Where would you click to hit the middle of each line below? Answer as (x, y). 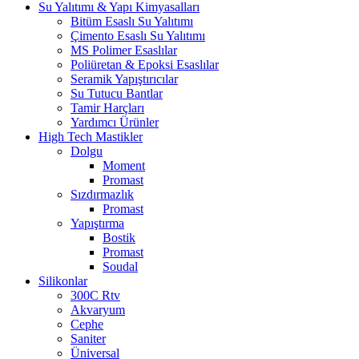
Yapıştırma (97, 223)
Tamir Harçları (107, 107)
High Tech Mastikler (91, 136)
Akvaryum (98, 309)
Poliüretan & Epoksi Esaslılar (145, 64)
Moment (124, 165)
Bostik (119, 237)
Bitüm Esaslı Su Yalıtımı (132, 21)
